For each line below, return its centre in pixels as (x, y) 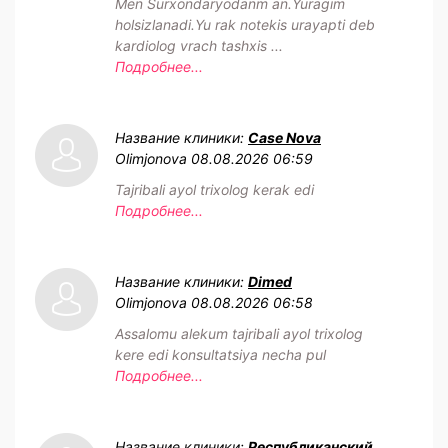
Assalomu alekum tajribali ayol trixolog (239, 333)
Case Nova (284, 137)
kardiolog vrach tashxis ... (199, 45)
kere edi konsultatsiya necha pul (220, 354)
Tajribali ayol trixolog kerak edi (214, 189)
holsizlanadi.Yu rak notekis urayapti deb (245, 24)
